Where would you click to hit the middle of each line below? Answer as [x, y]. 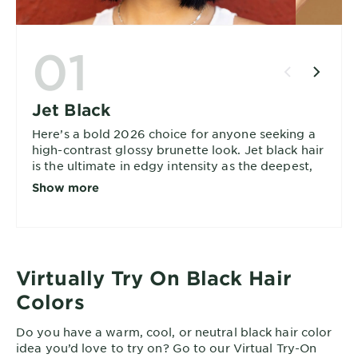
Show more [66, 187]
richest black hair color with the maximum [157, 181]
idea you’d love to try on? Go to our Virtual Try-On [167, 347]
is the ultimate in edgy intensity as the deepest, [172, 165]
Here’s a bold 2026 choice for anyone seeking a [174, 133]
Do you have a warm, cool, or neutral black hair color [174, 331]
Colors [50, 301]
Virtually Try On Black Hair [154, 277]
